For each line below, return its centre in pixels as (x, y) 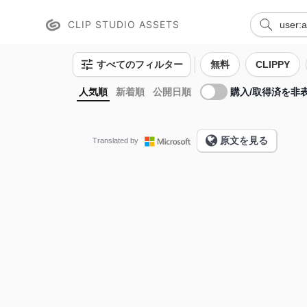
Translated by (115, 141)
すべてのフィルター (140, 64)
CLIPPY (273, 64)
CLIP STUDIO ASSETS (123, 24)
